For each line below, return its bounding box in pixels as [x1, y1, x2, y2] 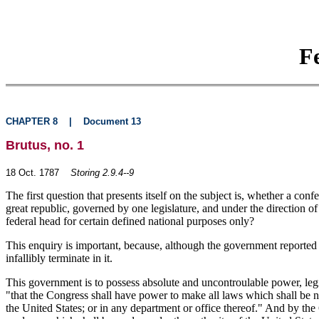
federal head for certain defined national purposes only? [6, 215, 254, 227]
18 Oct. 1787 [6, 167, 59, 178]
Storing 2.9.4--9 [70, 167, 134, 178]
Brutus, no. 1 [6, 138, 84, 152]
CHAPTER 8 [6, 116, 58, 127]
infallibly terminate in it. [6, 252, 113, 264]
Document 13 [83, 116, 141, 127]
